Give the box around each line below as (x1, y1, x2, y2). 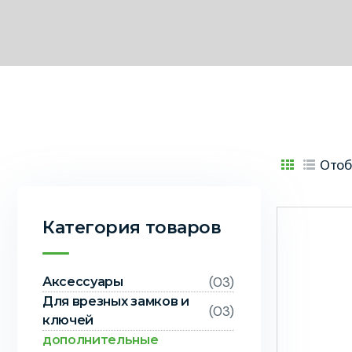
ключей (42, 313, 94, 328)
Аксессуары (42, 274, 123, 289)
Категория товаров (42, 217, 222, 238)
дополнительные (42, 332, 159, 347)
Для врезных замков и (42, 294, 189, 309)
